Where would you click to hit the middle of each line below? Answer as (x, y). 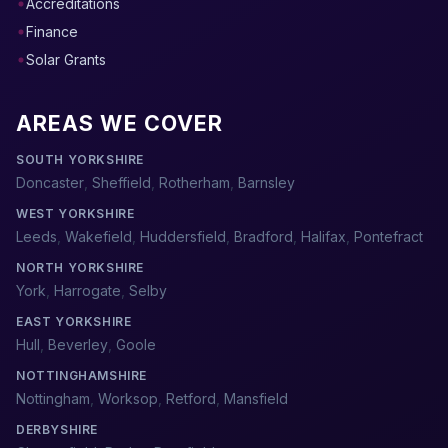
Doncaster (50, 182)
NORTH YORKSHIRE (80, 267)
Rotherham (194, 182)
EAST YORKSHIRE (74, 321)
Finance (52, 31)
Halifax (323, 236)
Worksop (128, 398)
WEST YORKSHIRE (75, 213)
